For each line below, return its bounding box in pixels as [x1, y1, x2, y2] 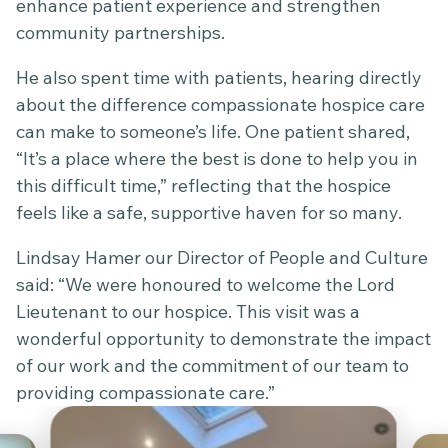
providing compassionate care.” [16, 381, 275, 404]
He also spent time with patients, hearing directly [16, 66, 422, 89]
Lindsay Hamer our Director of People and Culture [16, 246, 428, 269]
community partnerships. [16, 21, 225, 44]
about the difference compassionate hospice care [16, 93, 425, 116]
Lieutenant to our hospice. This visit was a [16, 300, 360, 323]
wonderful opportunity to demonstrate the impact [16, 327, 431, 350]
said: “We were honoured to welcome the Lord [16, 273, 395, 296]
